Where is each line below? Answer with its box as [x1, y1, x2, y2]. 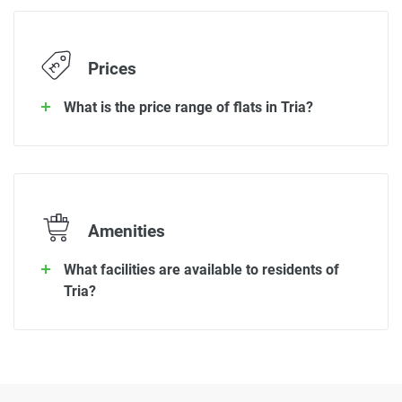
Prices [83, 59, 136, 80]
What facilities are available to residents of [64, 260, 339, 278]
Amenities [83, 222, 165, 242]
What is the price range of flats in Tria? [64, 99, 313, 117]
